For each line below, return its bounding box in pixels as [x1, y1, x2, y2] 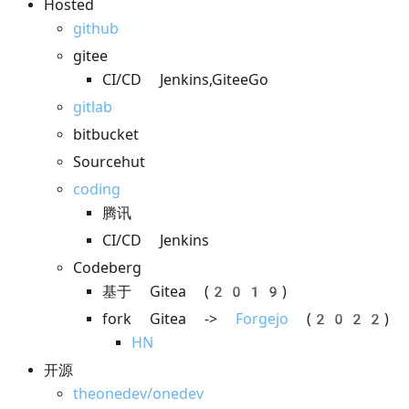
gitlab [73, 99, 112, 116]
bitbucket [73, 126, 139, 143]
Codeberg [73, 259, 142, 277]
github [73, 20, 119, 37]
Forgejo [236, 310, 288, 328]
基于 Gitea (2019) [102, 283, 287, 300]
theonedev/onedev [73, 385, 204, 403]
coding [73, 181, 121, 198]
